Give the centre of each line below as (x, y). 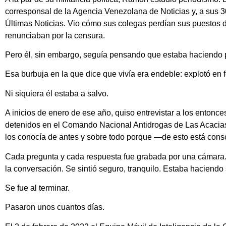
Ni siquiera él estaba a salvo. (57, 93)
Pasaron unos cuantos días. (55, 207)
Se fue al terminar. (37, 188)
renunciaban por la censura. (55, 35)
